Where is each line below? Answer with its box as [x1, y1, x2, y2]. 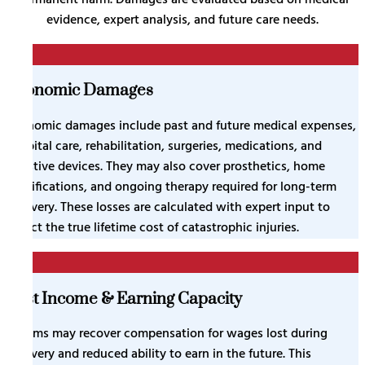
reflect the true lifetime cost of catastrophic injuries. [7, 218, 299, 239]
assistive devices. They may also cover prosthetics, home [7, 156, 325, 178]
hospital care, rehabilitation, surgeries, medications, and [7, 136, 322, 157]
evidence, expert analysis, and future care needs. [46, 9, 319, 31]
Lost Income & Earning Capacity [7, 288, 242, 310]
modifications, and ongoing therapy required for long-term [7, 177, 336, 198]
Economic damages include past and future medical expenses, [7, 116, 356, 137]
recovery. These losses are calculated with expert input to [7, 197, 330, 218]
